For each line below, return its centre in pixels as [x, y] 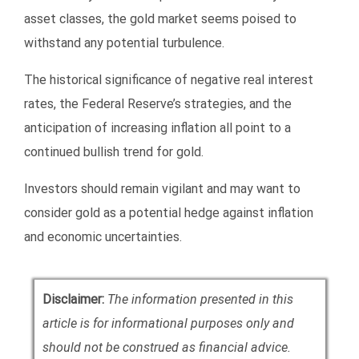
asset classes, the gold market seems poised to [160, 18]
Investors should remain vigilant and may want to [162, 188]
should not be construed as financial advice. [166, 347]
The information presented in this [200, 299]
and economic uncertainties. [103, 236]
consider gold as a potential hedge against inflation [169, 212]
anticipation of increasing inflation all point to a [157, 127]
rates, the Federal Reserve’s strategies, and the [158, 103]
